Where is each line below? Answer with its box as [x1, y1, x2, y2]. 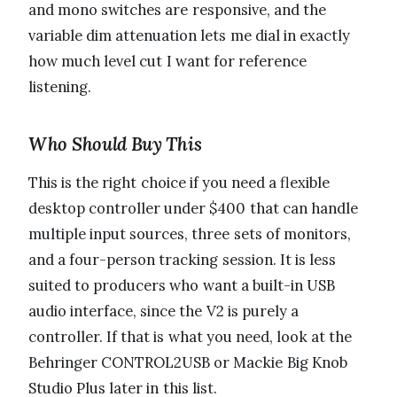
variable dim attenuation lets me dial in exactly [28, 26, 351, 46]
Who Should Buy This [28, 132, 202, 157]
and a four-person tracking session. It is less [28, 250, 337, 270]
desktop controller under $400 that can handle [28, 198, 358, 219]
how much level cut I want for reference [28, 51, 307, 72]
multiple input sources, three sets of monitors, [28, 224, 351, 245]
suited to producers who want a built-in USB [28, 276, 336, 296]
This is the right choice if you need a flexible [28, 173, 331, 193]
